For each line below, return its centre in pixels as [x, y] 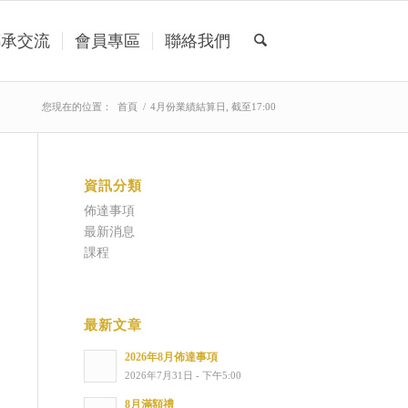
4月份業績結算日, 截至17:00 [213, 107]
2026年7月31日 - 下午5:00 [183, 375]
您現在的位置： [77, 107]
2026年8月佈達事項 [171, 357]
